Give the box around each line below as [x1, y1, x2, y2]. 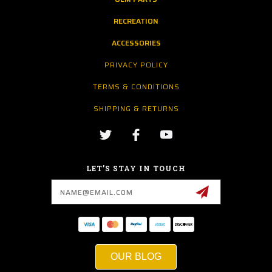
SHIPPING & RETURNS [93, 102, 179, 114]
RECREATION [114, 15, 158, 27]
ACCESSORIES [111, 36, 161, 49]
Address [13, 185, 47, 199]
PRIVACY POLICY [104, 58, 168, 70]
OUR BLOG [110, 251, 161, 262]
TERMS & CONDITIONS [93, 80, 180, 92]
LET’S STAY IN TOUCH [86, 163, 186, 173]
